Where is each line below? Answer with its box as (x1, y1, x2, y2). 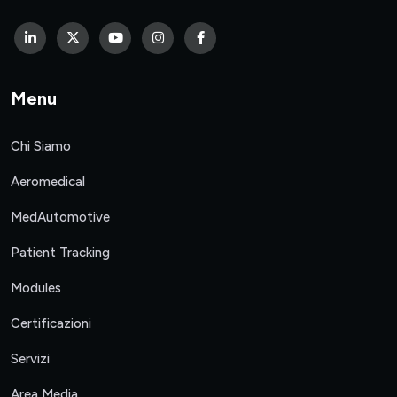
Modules (11, 280, 61, 297)
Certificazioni (11, 315, 91, 332)
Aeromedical (11, 174, 85, 191)
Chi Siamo (11, 138, 71, 155)
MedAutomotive (11, 209, 110, 226)
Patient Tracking (11, 245, 110, 261)
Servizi (11, 351, 50, 368)
